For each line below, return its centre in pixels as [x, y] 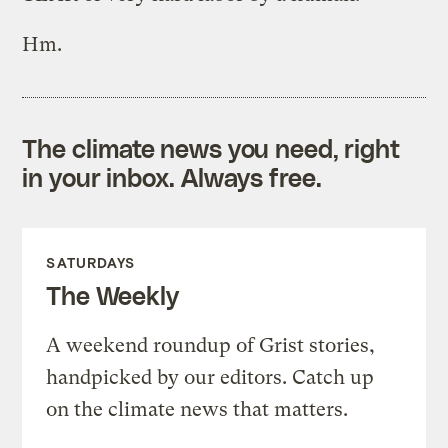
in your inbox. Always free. [172, 176]
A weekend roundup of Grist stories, [211, 345]
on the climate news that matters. [197, 409]
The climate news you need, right [211, 147]
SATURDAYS [91, 262]
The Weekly [112, 294]
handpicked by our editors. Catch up [210, 377]
